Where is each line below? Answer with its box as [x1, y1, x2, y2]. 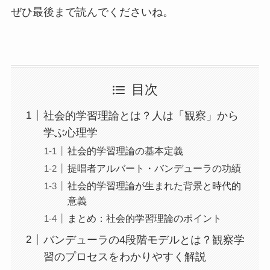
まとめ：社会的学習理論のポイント [67, 213, 222, 224]
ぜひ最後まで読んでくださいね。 [10, 6, 174, 19]
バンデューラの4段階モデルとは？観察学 [43, 233, 245, 246]
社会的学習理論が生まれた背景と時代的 [67, 180, 241, 191]
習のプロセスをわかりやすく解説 [43, 250, 206, 263]
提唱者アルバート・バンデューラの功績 [67, 162, 241, 174]
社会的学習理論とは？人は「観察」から [43, 109, 239, 122]
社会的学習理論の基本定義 [67, 145, 183, 156]
